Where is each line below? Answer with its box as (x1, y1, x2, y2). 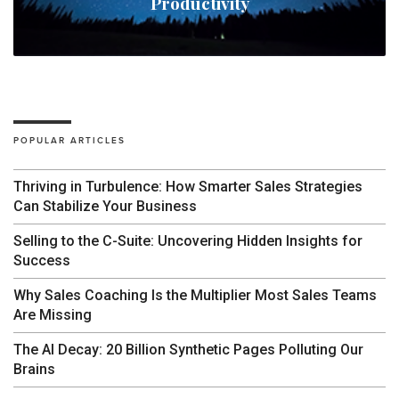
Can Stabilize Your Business (13, 197, 197, 215)
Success (13, 251, 70, 269)
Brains (13, 360, 55, 378)
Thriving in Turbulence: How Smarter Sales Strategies (13, 177, 362, 195)
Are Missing (13, 305, 92, 323)
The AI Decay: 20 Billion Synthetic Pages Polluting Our (13, 340, 363, 358)
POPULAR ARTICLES (13, 134, 126, 146)
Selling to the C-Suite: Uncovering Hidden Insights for (13, 232, 362, 249)
